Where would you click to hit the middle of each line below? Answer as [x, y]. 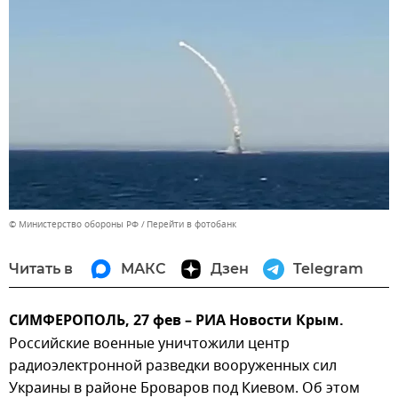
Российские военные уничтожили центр [149, 344]
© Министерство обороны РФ [74, 225]
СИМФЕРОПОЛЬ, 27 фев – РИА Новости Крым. [176, 322]
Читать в [41, 269]
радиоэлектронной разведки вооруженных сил [173, 366]
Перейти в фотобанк [191, 225]
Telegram [328, 269]
